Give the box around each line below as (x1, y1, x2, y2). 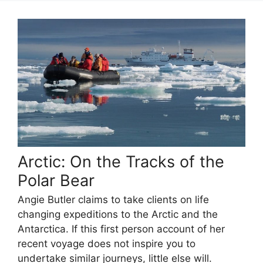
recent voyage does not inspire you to (18, 237, 195, 249)
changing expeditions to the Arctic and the (18, 208, 218, 220)
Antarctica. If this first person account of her (18, 222, 225, 235)
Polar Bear (18, 171, 95, 191)
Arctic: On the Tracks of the (18, 152, 224, 172)
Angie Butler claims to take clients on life (18, 193, 209, 205)
